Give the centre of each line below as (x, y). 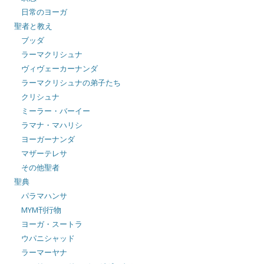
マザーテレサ (44, 154)
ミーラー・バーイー (56, 111)
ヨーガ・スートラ (52, 224)
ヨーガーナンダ (48, 139)
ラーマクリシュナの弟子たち (71, 83)
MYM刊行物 (41, 210)
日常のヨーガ (44, 12)
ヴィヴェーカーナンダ (60, 69)
